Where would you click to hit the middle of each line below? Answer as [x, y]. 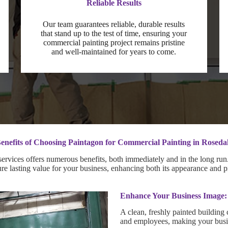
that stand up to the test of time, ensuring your [114, 33]
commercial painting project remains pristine [114, 42]
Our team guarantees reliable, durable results [114, 24]
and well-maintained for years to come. [114, 51]
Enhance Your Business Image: [174, 195]
